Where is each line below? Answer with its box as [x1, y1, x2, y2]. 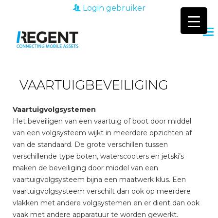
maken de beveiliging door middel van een [13, 163, 159, 172]
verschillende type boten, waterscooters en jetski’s [13, 152, 184, 161]
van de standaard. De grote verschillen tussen [13, 140, 168, 149]
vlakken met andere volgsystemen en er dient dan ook [13, 199, 200, 207]
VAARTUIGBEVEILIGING [19, 77, 169, 93]
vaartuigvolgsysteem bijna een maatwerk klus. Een [13, 175, 186, 184]
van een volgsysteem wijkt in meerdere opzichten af [13, 128, 192, 137]
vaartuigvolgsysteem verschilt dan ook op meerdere [13, 187, 191, 196]
